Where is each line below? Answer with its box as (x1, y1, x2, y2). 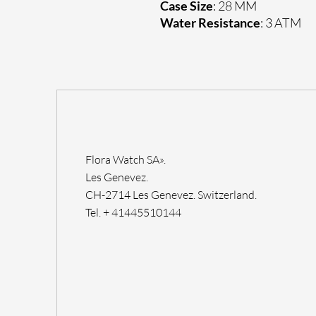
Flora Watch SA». (85, 152, 168, 166)
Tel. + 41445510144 (85, 205, 181, 219)
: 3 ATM (260, 15, 301, 30)
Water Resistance (160, 15, 260, 30)
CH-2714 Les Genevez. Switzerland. (85, 188, 257, 202)
